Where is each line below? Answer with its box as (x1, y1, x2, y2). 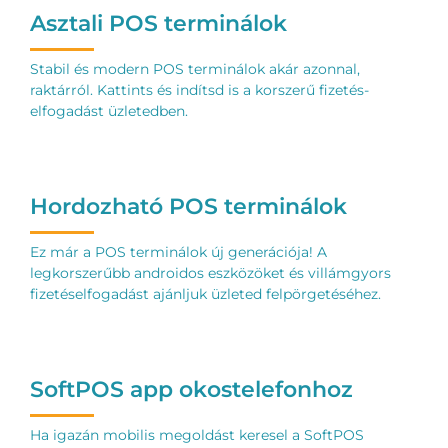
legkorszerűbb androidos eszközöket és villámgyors (29, 264, 391, 283)
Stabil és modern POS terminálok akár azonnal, (29, 60, 360, 79)
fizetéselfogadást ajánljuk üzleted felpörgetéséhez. (29, 285, 381, 304)
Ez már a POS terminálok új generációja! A (29, 243, 327, 262)
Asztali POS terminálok (29, 9, 287, 38)
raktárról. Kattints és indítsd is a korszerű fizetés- (29, 81, 369, 100)
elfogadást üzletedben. (29, 102, 188, 121)
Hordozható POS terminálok (29, 192, 347, 221)
